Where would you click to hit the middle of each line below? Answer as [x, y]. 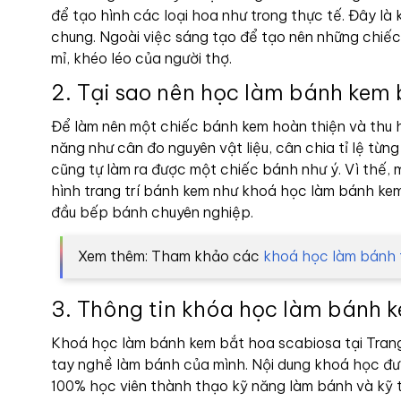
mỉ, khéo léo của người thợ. [143, 58]
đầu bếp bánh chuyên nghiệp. [152, 212]
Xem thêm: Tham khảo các [171, 256]
